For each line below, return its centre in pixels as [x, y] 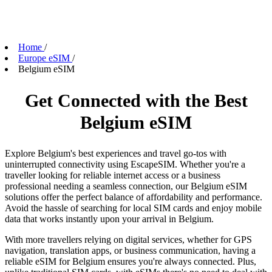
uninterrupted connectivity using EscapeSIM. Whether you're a [125, 165]
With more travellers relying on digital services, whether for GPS [128, 240]
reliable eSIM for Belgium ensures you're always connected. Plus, [131, 262]
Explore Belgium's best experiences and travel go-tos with [116, 154]
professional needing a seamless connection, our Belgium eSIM [126, 186]
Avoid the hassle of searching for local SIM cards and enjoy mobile [133, 208]
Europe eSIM [44, 58]
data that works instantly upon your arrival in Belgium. [109, 219]
